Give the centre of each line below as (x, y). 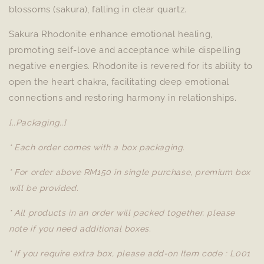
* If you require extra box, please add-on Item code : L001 (130, 253)
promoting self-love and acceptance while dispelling (125, 50)
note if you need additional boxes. (80, 229)
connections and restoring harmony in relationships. (123, 98)
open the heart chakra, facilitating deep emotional (119, 82)
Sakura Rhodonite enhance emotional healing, (111, 34)
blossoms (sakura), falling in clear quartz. (98, 9)
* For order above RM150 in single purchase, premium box (130, 172)
